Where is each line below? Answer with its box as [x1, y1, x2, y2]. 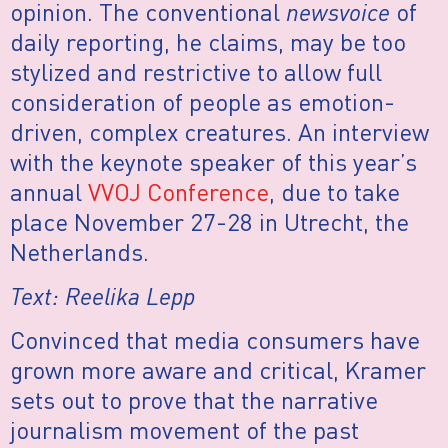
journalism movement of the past [10, 414, 359, 446]
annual [10, 175, 88, 207]
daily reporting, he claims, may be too [10, 25, 406, 57]
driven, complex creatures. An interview [10, 115, 429, 147]
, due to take [269, 175, 400, 207]
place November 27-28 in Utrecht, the [10, 205, 409, 237]
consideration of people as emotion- [10, 85, 395, 117]
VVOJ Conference [88, 175, 269, 207]
